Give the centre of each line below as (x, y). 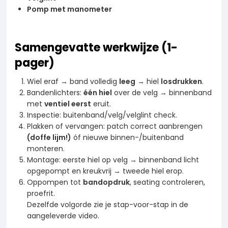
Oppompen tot (55, 182)
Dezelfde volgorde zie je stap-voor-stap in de (108, 204)
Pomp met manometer (69, 9)
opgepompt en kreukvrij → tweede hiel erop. (105, 171)
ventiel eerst (68, 104)
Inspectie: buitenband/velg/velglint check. (102, 115)
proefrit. (41, 193)
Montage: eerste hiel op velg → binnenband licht (113, 160)
